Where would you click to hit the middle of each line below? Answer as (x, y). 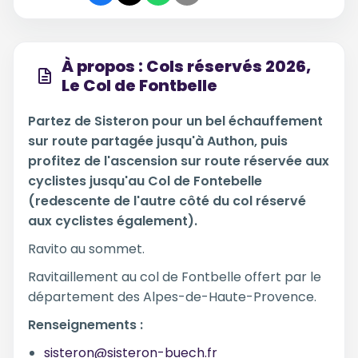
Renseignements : (86, 325)
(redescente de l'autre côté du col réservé (167, 201)
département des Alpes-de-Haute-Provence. (172, 297)
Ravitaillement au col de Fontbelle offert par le (175, 277)
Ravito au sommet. (86, 249)
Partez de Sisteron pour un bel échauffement (175, 121)
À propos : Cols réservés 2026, (186, 66)
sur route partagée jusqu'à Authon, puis (158, 141)
